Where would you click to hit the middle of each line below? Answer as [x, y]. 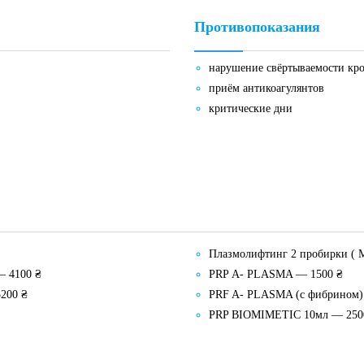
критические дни [251, 109]
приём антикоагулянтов [267, 89]
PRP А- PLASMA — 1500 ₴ [276, 274]
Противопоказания [257, 27]
